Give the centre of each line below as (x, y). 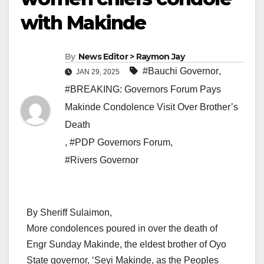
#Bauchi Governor (181, 71)
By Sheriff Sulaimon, (69, 213)
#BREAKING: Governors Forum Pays (143, 90)
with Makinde (83, 23)
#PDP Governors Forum (120, 143)
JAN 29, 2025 (98, 72)
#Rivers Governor (102, 160)
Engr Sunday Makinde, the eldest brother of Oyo (126, 245)
